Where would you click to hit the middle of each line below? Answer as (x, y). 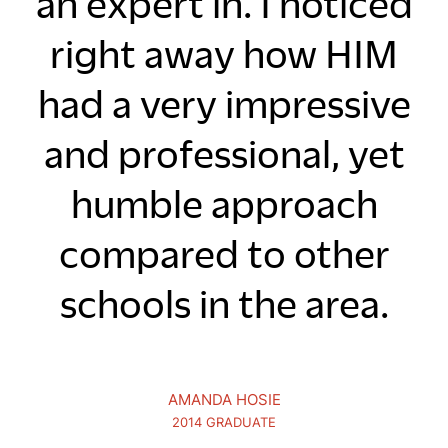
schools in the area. (224, 303)
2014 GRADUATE (224, 422)
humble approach (224, 203)
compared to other (224, 253)
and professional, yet (224, 153)
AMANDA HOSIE (224, 399)
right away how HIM (224, 53)
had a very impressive (224, 103)
